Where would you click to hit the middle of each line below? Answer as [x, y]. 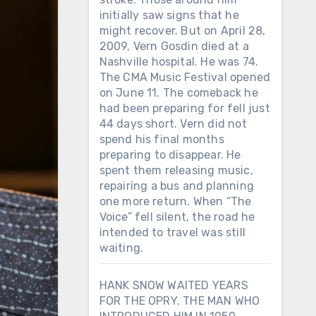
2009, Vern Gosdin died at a [174, 46]
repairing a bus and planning [177, 186]
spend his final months [162, 139]
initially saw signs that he [169, 15]
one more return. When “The [175, 201]
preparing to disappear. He [170, 155]
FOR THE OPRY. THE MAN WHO [180, 301]
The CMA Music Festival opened [185, 77]
